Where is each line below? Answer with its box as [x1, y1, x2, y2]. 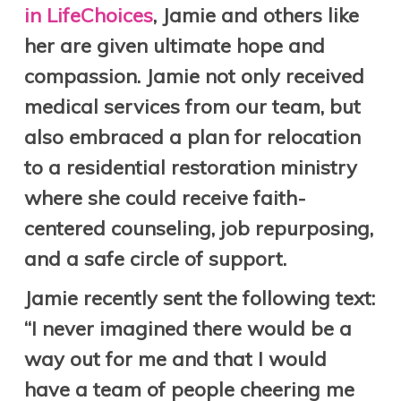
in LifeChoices [23, 3, 153, 28]
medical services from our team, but [23, 94, 361, 119]
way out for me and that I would [23, 346, 327, 371]
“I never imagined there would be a [23, 316, 352, 341]
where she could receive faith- [23, 185, 306, 210]
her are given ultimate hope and [23, 33, 325, 58]
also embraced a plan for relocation [23, 124, 361, 149]
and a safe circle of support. [23, 246, 286, 271]
